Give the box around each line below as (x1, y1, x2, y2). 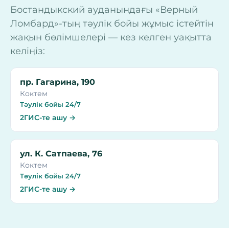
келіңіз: (10, 45, 45, 57)
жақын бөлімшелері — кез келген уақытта (10, 32, 212, 43)
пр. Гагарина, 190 (20, 77, 95, 87)
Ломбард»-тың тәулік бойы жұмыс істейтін (10, 18, 214, 30)
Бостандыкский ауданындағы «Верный (10, 4, 198, 16)
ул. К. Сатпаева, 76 (20, 149, 102, 159)
